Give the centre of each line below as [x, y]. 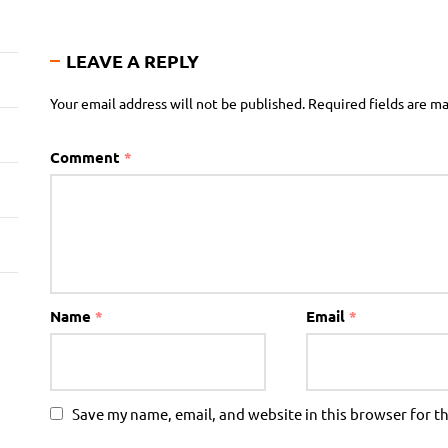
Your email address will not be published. [177, 103]
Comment [86, 157]
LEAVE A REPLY [132, 60]
